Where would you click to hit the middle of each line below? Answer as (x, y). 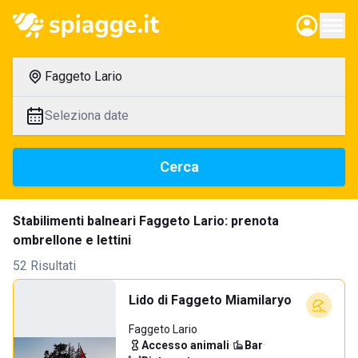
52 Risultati (44, 266)
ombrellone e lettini (72, 240)
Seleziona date (87, 115)
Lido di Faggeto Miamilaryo (210, 300)
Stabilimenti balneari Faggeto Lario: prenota (146, 221)
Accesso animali (185, 345)
